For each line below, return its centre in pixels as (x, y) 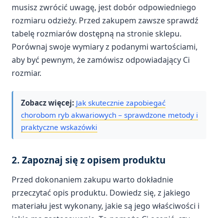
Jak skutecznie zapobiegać (121, 102)
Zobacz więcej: (47, 102)
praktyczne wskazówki (59, 127)
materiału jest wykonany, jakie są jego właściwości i (106, 206)
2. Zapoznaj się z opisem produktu (89, 160)
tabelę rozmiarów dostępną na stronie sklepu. (97, 34)
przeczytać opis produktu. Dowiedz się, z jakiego (101, 192)
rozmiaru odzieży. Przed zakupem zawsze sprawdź (105, 21)
